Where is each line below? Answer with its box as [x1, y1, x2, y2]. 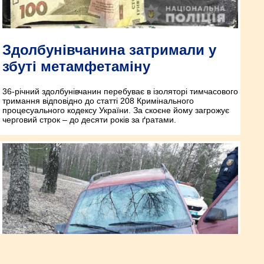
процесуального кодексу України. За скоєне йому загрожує [2, 105, 229, 115]
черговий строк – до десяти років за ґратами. [2, 115, 176, 125]
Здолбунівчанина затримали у [2, 42, 216, 58]
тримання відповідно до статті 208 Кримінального [2, 96, 194, 106]
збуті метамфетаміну [2, 58, 150, 75]
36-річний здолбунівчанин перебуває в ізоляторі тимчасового [2, 87, 238, 97]
